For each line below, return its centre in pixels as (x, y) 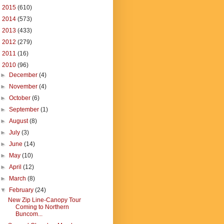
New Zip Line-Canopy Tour (44, 200)
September (25, 109)
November (24, 86)
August (19, 121)
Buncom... (29, 214)
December (24, 75)
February (22, 190)
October (21, 98)
